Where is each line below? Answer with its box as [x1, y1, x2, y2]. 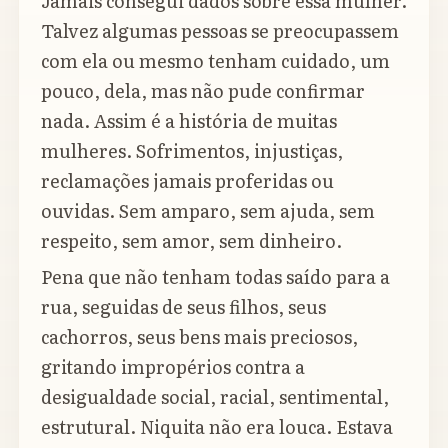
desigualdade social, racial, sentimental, [41, 382, 389, 410]
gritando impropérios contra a [41, 352, 305, 380]
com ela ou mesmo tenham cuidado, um [41, 47, 390, 75]
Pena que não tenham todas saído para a [41, 262, 390, 290]
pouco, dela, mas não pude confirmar [41, 77, 365, 105]
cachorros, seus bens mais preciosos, [41, 322, 358, 350]
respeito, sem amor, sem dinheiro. [41, 227, 342, 255]
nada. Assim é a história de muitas [41, 107, 337, 135]
